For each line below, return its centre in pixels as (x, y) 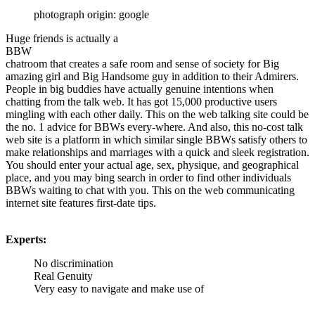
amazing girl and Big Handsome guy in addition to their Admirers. (152, 77)
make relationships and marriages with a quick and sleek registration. (157, 153)
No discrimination (73, 264)
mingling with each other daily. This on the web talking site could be (157, 115)
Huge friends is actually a (62, 39)
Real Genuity (63, 276)
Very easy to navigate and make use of (119, 289)
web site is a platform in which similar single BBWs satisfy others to (156, 140)
